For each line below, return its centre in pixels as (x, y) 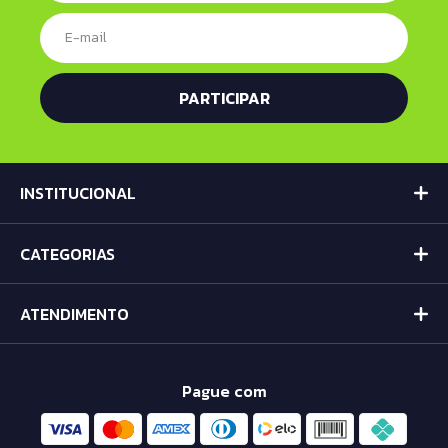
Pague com (224, 391)
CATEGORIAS (67, 254)
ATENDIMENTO (74, 314)
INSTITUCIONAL (78, 193)
